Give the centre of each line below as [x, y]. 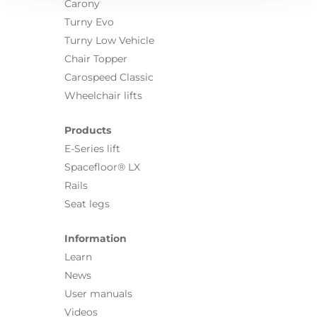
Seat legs [87, 203]
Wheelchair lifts [103, 95]
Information [96, 238]
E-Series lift [92, 148]
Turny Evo [89, 22]
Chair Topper [96, 58]
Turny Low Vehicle [109, 40]
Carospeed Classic [109, 77]
